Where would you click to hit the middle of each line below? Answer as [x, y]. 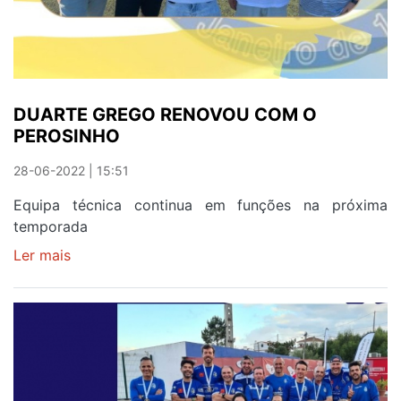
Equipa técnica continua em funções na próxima [200, 205]
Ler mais [42, 256]
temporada [51, 227]
